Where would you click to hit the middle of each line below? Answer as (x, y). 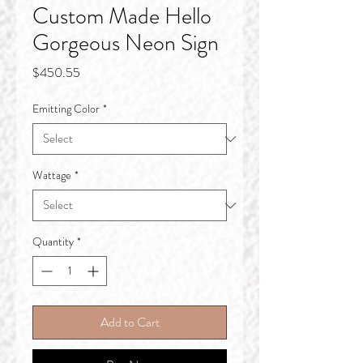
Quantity (53, 241)
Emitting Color (66, 109)
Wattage (52, 175)
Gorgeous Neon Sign (126, 43)
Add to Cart (130, 322)
